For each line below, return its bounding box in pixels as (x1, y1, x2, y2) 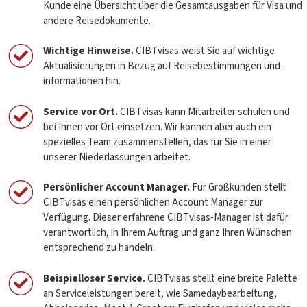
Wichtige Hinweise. (42, 44, 136, 58)
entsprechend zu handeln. (42, 241, 155, 255)
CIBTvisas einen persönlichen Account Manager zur (42, 195, 263, 210)
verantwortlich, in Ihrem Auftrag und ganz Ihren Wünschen (42, 225, 292, 240)
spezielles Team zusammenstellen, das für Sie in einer (42, 134, 271, 149)
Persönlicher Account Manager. (42, 180, 190, 195)
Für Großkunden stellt (189, 180, 286, 195)
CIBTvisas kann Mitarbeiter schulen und (117, 104, 290, 119)
